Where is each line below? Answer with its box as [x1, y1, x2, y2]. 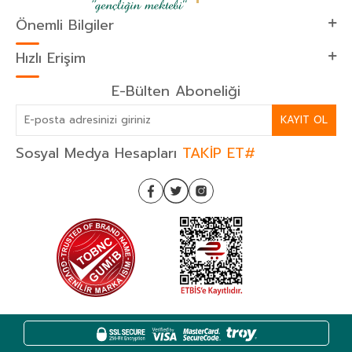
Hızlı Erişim [16, 46, 86, 69]
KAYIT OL [280, 112, 328, 128]
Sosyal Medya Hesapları [16, 141, 182, 164]
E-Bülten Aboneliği [112, 79, 240, 102]
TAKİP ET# [182, 141, 255, 164]
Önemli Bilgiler [16, 13, 114, 36]
